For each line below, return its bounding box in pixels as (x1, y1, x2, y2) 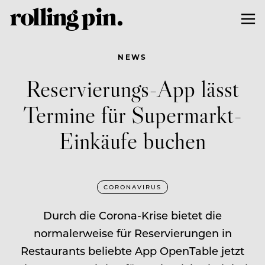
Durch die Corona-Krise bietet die (43, 208, 222, 222)
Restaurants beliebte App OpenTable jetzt (21, 243, 244, 258)
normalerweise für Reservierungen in (33, 225, 232, 240)
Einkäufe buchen (59, 125, 206, 155)
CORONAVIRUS (104, 182, 161, 191)
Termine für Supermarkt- (23, 99, 242, 129)
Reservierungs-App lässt (26, 73, 239, 103)
